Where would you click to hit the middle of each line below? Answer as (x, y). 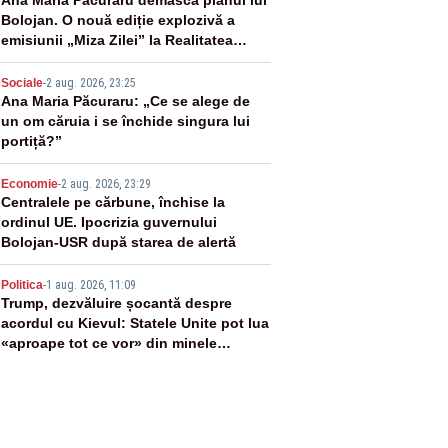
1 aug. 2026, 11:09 (90, 285)
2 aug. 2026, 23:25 (90, 83)
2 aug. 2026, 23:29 (105, 184)
